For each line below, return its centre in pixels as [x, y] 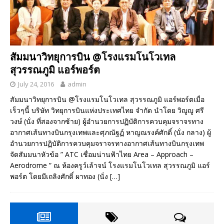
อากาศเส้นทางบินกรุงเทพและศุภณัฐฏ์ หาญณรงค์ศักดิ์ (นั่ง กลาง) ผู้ [110, 132]
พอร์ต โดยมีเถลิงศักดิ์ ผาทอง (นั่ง [60, 176]
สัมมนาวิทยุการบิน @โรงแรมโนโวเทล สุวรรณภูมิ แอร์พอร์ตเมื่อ [107, 99]
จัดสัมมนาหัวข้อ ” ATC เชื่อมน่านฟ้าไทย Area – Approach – [102, 154]
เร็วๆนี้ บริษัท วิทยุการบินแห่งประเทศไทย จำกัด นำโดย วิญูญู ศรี [107, 110]
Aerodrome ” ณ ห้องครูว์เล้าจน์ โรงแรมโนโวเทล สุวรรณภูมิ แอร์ [110, 165]
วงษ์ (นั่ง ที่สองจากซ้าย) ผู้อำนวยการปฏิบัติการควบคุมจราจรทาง [107, 121]
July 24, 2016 [36, 84]
